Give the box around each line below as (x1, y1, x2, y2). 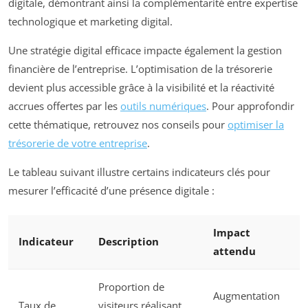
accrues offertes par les (8, 98, 120, 113)
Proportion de (98, 280, 164, 294)
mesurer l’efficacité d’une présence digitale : (8, 183, 214, 197)
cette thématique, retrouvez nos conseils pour (8, 117, 228, 131)
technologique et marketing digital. (8, 14, 173, 28)
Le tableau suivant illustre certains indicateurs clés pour (8, 164, 270, 179)
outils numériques (120, 98, 206, 113)
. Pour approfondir (206, 98, 294, 113)
